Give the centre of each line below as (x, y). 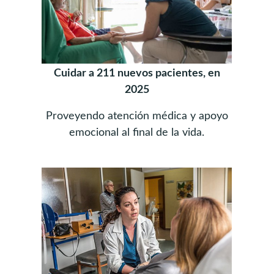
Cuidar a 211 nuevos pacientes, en (137, 74)
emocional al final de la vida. (137, 133)
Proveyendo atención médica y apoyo (137, 117)
